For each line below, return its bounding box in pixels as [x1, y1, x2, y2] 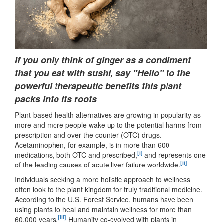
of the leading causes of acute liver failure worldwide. [15, 159, 180, 169]
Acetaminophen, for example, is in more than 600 [15, 139, 169, 150]
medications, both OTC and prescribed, [15, 149, 137, 160]
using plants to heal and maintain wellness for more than [15, 204, 192, 214]
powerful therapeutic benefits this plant [15, 79, 181, 92]
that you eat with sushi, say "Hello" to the [15, 66, 190, 79]
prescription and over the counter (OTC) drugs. [15, 129, 162, 140]
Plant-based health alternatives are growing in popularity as [15, 110, 201, 120]
